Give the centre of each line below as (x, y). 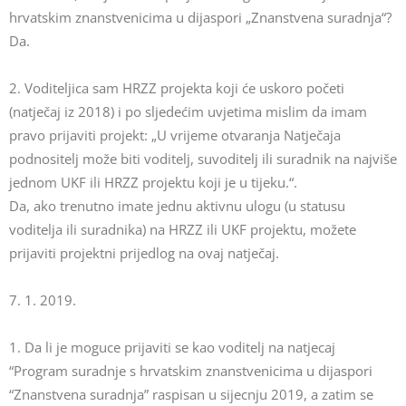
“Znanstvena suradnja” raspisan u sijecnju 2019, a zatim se (191, 394)
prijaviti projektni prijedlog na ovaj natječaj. (144, 253)
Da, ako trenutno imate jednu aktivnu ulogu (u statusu (177, 206)
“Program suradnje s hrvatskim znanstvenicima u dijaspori (191, 371)
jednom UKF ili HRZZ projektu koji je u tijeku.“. (153, 182)
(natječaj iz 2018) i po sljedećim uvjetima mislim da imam (188, 111)
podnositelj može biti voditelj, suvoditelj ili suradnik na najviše (203, 159)
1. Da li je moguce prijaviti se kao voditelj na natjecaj (172, 347)
